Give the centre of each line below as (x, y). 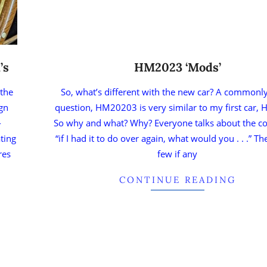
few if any (178, 153)
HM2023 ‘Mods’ (177, 67)
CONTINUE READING (177, 179)
